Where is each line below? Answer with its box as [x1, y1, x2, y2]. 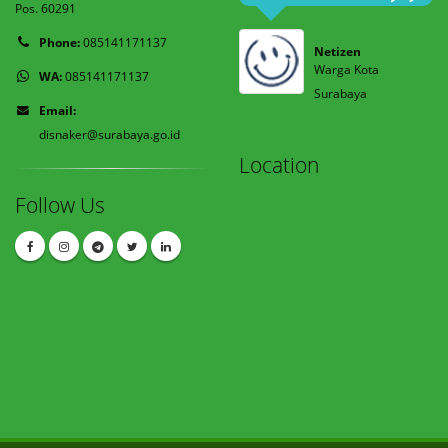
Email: [39, 102, 76, 118]
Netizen [314, 43, 361, 59]
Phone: [39, 34, 80, 50]
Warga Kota [314, 61, 379, 78]
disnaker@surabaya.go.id [39, 126, 180, 142]
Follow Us [15, 190, 105, 219]
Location [239, 150, 319, 179]
